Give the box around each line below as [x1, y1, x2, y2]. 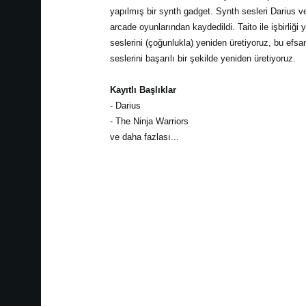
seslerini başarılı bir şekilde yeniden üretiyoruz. [109, 53, 296, 64]
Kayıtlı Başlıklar [109, 84, 176, 95]
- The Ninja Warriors [109, 115, 189, 126]
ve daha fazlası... [109, 131, 179, 142]
